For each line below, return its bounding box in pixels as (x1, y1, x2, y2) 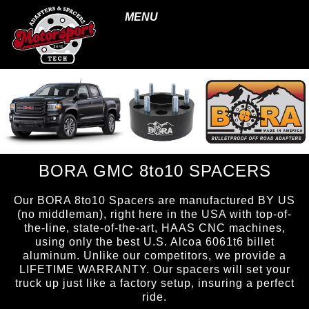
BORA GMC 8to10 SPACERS (38, 161, 271, 181)
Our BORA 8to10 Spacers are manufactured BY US (14, 195, 295, 207)
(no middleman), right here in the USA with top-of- (17, 208, 292, 221)
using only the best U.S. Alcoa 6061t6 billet (34, 236, 275, 248)
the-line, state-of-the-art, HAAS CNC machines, (23, 222, 286, 235)
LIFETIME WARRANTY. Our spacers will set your (19, 263, 290, 276)
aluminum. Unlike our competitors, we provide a (23, 250, 286, 262)
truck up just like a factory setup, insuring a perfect (14, 277, 295, 290)
